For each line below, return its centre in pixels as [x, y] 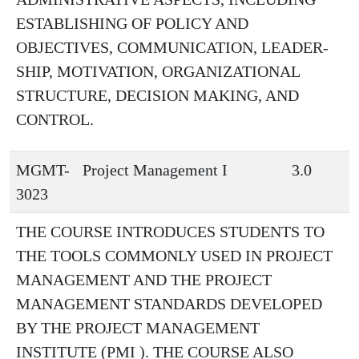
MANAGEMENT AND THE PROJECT [144, 280]
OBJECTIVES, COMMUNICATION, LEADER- [172, 47]
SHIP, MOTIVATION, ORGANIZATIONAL [158, 71]
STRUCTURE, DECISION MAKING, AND [157, 95]
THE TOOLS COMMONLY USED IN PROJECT [174, 256]
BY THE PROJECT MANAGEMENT [138, 328]
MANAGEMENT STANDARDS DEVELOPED [169, 304]
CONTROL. [55, 119]
